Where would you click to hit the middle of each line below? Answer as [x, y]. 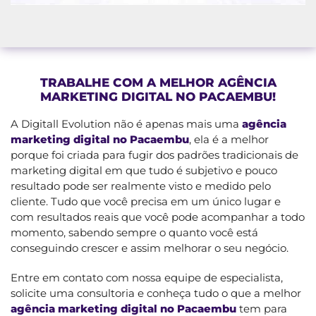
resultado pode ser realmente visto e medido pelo [141, 186]
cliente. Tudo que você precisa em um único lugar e [146, 201]
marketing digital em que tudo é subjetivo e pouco [144, 170]
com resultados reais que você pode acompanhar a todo [158, 217]
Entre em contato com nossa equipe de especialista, [147, 277]
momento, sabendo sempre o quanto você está [134, 232]
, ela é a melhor [229, 139]
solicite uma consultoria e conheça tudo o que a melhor [156, 293]
